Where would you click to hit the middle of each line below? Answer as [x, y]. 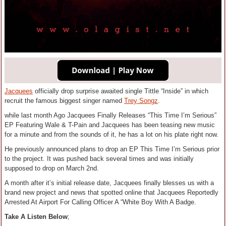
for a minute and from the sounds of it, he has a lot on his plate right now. [111, 135]
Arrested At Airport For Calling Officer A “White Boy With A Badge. [100, 202]
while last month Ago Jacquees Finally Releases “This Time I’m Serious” [110, 116]
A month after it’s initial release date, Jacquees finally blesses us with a [109, 183]
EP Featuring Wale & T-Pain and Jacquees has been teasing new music [110, 125]
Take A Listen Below [36, 217]
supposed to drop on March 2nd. [52, 168]
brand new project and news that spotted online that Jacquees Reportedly [111, 193]
